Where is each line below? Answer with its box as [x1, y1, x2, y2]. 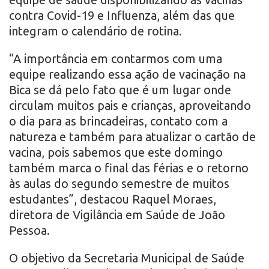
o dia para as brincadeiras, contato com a [9, 114, 228, 128]
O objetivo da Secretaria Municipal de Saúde [9, 251, 244, 265]
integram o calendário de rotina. [9, 24, 182, 38]
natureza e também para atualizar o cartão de [9, 130, 256, 144]
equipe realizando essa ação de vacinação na [9, 67, 246, 82]
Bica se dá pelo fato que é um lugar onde [9, 83, 231, 97]
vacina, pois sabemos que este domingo [9, 145, 223, 160]
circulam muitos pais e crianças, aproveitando [9, 98, 251, 113]
